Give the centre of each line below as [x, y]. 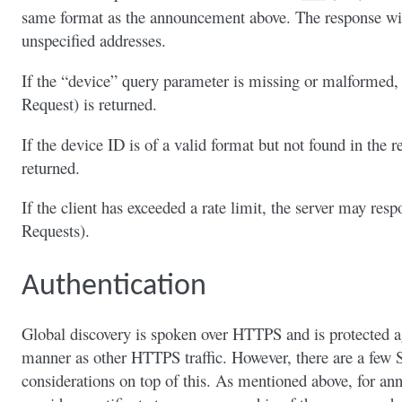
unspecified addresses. [94, 40]
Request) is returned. [89, 103]
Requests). [56, 231]
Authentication [114, 287]
